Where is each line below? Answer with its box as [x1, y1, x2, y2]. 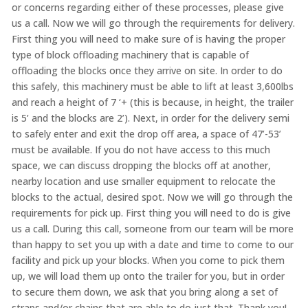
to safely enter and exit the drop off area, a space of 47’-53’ [11, 127, 281, 141]
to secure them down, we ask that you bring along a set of [11, 285, 278, 299]
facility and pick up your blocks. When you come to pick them [11, 254, 285, 267]
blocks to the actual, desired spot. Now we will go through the [11, 190, 293, 204]
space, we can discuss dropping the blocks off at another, [11, 159, 271, 173]
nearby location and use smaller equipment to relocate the [11, 175, 276, 188]
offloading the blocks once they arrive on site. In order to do [11, 64, 283, 78]
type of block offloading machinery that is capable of [11, 48, 249, 62]
